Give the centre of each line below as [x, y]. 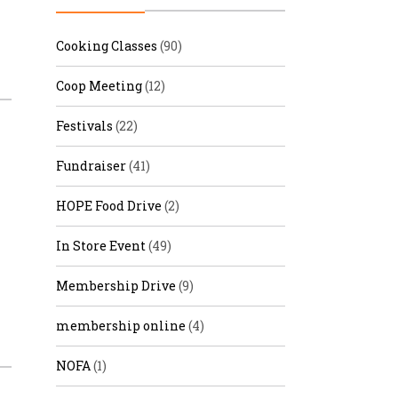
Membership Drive [116, 286]
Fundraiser [91, 166]
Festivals [84, 126]
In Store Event [101, 246]
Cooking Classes [107, 46]
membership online [121, 326]
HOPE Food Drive [109, 206]
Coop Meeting [99, 86]
